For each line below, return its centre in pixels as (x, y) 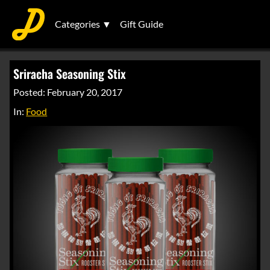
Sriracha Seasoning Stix (70, 74)
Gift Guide (142, 24)
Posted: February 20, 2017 (68, 92)
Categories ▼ (83, 24)
